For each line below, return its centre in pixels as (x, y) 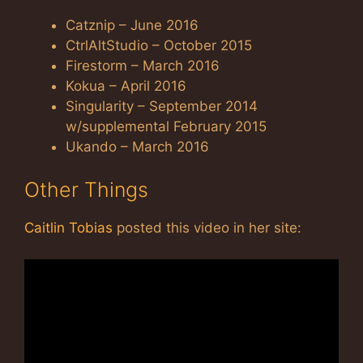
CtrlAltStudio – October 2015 (159, 45)
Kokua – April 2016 (126, 85)
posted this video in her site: (207, 228)
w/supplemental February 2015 (166, 126)
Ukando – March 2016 (137, 146)
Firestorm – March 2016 (143, 65)
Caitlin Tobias (68, 228)
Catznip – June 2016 (132, 25)
